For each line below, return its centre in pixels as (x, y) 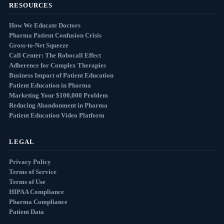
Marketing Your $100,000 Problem (58, 95)
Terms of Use (27, 182)
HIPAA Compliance (36, 192)
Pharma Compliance (38, 202)
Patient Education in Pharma (50, 85)
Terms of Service (32, 172)
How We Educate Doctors (44, 25)
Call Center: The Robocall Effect (55, 55)
